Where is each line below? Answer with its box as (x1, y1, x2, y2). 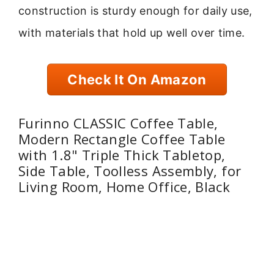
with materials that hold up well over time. (18, 26, 245, 39)
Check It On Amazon (67, 71, 207, 87)
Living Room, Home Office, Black (18, 177, 231, 196)
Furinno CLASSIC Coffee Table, (18, 114, 218, 133)
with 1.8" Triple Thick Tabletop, (18, 146, 226, 165)
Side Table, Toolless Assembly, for (18, 161, 242, 180)
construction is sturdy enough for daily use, (18, 4, 253, 17)
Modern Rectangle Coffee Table (18, 130, 226, 149)
